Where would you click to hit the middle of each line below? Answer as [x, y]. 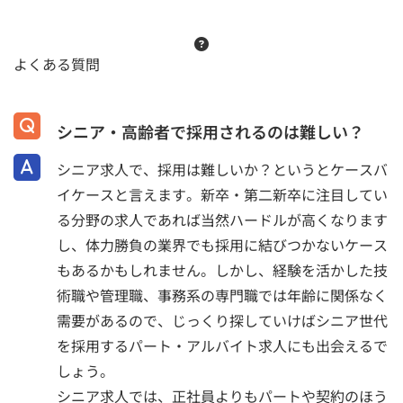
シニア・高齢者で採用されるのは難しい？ [210, 131]
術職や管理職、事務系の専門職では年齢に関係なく [222, 296]
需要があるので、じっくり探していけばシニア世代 [222, 321]
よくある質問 [57, 63]
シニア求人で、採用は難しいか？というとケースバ [222, 170]
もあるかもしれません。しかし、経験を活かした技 [222, 270]
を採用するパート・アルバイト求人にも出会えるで [222, 346]
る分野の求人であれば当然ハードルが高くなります [222, 220]
